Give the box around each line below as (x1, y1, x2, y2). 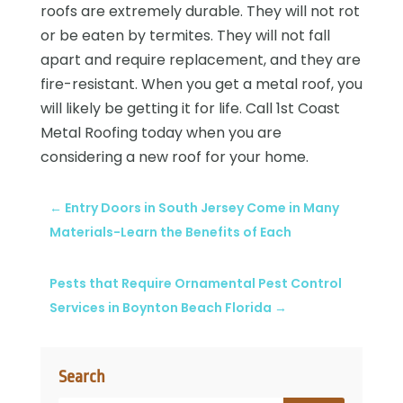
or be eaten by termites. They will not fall (40, 24, 330, 46)
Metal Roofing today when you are (40, 121, 282, 143)
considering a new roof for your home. (40, 146, 309, 167)
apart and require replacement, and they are (40, 49, 361, 70)
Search (58, 366, 105, 387)
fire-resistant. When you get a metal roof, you (40, 73, 363, 94)
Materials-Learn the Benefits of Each (49, 222, 291, 241)
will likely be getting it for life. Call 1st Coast (40, 97, 340, 119)
